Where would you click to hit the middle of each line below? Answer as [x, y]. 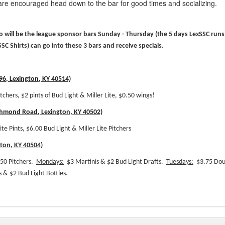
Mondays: [50, 162]
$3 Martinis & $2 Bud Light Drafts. [115, 162]
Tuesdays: [180, 162]
